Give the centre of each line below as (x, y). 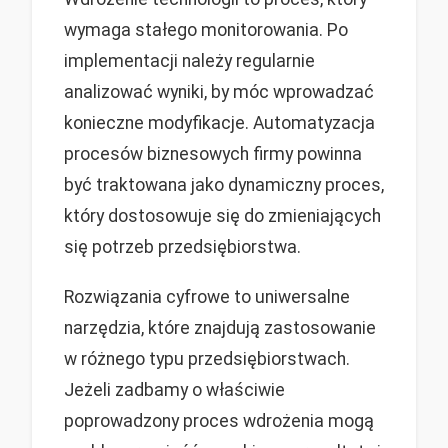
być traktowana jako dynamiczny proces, (224, 184)
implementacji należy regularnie (189, 60)
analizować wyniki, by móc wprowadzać (219, 91)
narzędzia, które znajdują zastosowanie (220, 327)
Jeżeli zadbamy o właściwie (174, 389)
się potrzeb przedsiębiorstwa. (182, 246)
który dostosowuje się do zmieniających (222, 215)
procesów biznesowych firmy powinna (213, 153)
